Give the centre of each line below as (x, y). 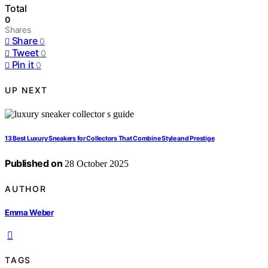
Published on (34, 164)
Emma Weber (29, 212)
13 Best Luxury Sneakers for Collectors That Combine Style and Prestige (110, 139)
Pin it (23, 65)
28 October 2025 (96, 164)
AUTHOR (26, 188)
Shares (18, 30)
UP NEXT (26, 90)
